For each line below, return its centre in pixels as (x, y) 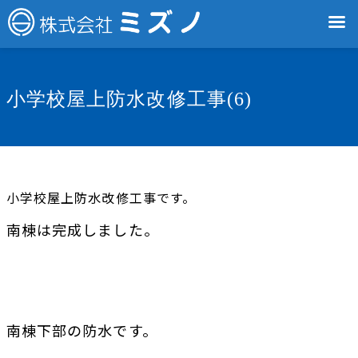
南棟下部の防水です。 (82, 330)
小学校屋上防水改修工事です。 (101, 197)
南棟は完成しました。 (83, 229)
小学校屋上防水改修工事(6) (129, 99)
